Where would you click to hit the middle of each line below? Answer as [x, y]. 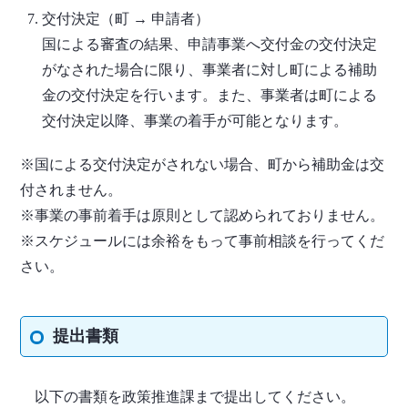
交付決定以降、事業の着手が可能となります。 [195, 121]
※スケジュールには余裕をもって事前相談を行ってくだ [203, 241]
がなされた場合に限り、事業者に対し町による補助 [210, 70]
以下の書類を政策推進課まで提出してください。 [188, 397]
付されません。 [71, 190]
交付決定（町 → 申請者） [126, 19]
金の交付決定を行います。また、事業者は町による [210, 96]
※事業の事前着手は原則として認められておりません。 [203, 216]
